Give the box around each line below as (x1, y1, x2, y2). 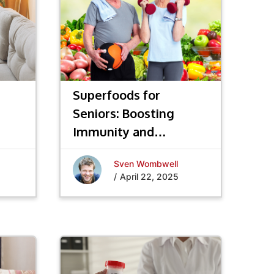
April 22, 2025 (120, 171, 179, 182)
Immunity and (73, 124, 155, 139)
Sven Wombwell (114, 158, 179, 169)
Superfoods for (73, 87, 161, 103)
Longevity (73, 142, 132, 158)
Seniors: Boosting (73, 105, 175, 121)
